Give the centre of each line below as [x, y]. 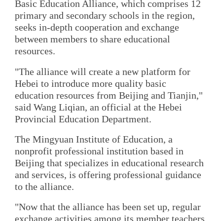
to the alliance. [44, 186]
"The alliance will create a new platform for [103, 71]
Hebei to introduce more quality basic [91, 83]
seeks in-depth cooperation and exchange [97, 27]
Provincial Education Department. [83, 119]
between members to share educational [92, 39]
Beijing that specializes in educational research [109, 163]
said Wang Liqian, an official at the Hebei [98, 107]
